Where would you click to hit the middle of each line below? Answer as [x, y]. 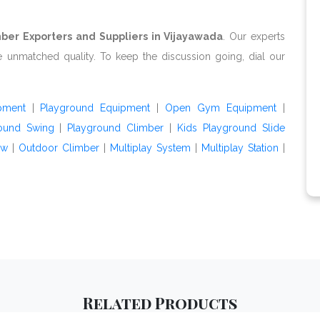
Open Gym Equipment [221, 108]
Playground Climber [116, 128]
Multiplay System [150, 148]
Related [117, 303]
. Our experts [254, 36]
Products [194, 303]
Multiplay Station [240, 148]
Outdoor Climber [59, 148]
